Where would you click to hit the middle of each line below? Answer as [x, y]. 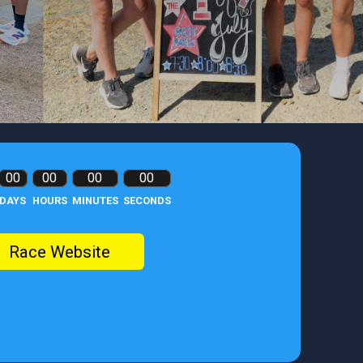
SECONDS [147, 201]
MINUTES [95, 201]
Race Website [60, 252]
